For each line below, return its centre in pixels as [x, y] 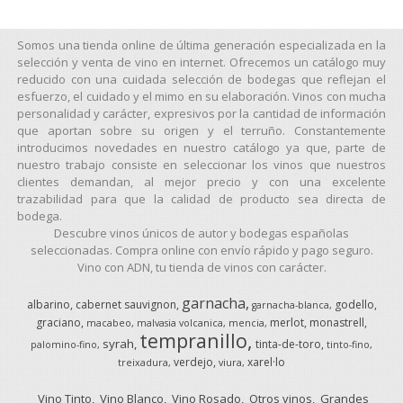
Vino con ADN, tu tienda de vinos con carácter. [201, 267]
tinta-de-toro [288, 344]
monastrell [337, 322]
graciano [58, 322]
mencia [246, 322]
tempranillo [193, 340]
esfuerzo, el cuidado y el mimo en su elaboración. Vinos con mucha [201, 96]
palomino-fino [64, 344]
